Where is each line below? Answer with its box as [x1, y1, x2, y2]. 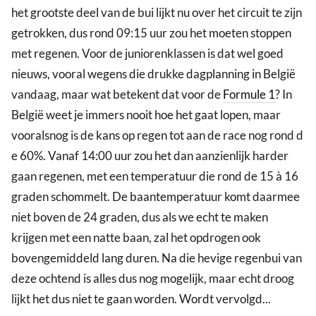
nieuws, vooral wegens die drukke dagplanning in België [11, 66, 296, 82]
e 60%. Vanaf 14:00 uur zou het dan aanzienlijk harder [11, 148, 288, 164]
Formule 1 [223, 87, 275, 102]
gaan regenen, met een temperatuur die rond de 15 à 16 [11, 169, 298, 184]
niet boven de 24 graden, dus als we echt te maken [11, 209, 268, 225]
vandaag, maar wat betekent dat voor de [11, 87, 223, 102]
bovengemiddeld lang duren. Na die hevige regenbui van [11, 250, 302, 266]
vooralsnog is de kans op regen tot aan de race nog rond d [11, 128, 303, 143]
